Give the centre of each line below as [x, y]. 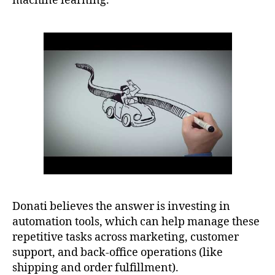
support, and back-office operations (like [118, 252]
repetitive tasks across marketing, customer [126, 237]
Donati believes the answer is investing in [121, 206]
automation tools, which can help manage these [136, 222]
